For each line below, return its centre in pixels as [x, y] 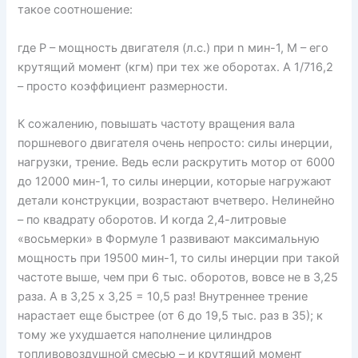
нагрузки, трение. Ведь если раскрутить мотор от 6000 [177, 163]
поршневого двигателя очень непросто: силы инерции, [175, 143]
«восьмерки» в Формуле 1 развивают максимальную [169, 239]
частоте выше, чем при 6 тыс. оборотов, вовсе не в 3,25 [178, 278]
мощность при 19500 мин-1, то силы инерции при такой [179, 259]
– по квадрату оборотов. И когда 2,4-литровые [152, 220]
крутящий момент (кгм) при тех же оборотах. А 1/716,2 [176, 67]
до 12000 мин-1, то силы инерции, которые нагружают [175, 182]
